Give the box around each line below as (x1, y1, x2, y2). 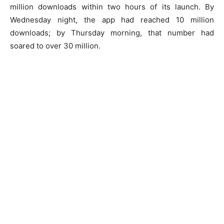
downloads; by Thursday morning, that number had (10, 28, 214, 38)
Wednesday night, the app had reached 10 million (10, 15, 214, 25)
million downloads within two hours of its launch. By (10, 2, 214, 12)
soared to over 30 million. (10, 41, 100, 51)
